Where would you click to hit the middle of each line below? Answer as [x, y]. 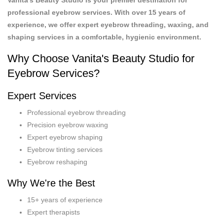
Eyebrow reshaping [57, 162]
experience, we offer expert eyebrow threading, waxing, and [108, 24]
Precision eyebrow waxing [68, 125]
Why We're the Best [51, 183]
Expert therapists [54, 212]
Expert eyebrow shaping [65, 137]
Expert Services [42, 95]
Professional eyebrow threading [76, 112]
